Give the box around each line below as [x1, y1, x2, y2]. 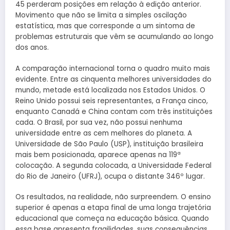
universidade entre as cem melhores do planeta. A [15, 128, 192, 138]
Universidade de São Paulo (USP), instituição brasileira [15, 139, 203, 149]
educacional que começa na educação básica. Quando [15, 213, 209, 223]
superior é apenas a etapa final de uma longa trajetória [15, 202, 211, 213]
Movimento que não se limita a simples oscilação [15, 10, 187, 21]
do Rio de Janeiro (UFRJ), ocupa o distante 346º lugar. [15, 171, 205, 181]
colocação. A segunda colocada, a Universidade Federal [15, 160, 212, 170]
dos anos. [15, 43, 49, 53]
